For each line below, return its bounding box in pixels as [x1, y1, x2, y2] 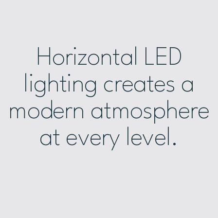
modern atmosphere [8, 99, 210, 124]
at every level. [39, 126, 179, 151]
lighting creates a [23, 72, 195, 97]
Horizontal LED [36, 45, 182, 71]
